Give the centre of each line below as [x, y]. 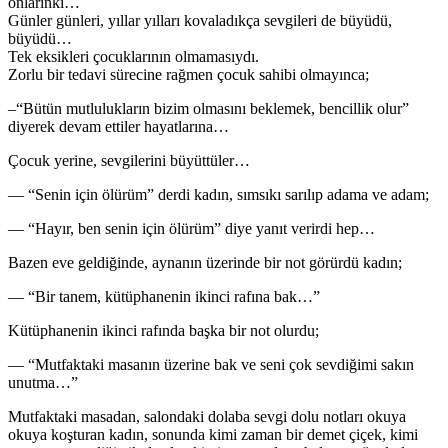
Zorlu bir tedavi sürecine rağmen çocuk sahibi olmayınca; [188, 74]
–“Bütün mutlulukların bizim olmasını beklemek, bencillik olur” [208, 108]
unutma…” [43, 382]
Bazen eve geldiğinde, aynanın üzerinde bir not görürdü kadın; [205, 262]
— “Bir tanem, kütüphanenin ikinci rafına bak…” [164, 296]
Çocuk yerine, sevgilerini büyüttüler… [129, 160]
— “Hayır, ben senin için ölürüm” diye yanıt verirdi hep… [191, 228]
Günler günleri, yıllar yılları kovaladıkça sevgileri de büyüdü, [200, 20]
